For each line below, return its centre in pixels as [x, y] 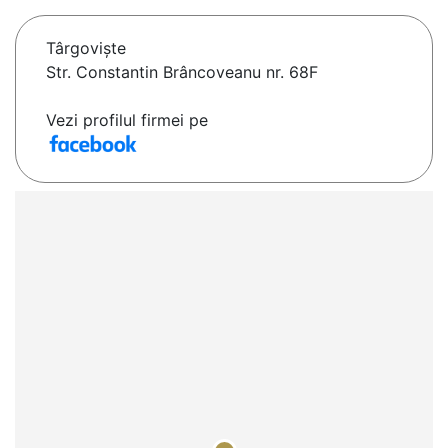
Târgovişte [86, 48]
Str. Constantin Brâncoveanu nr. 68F [182, 72]
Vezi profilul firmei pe [127, 120]
